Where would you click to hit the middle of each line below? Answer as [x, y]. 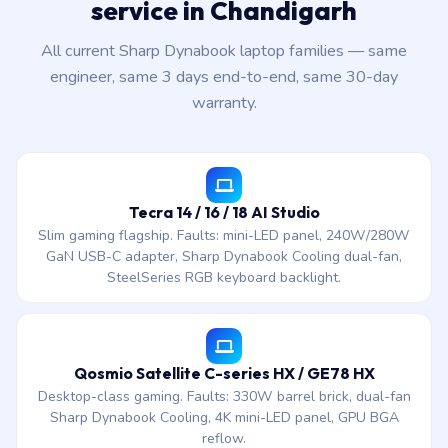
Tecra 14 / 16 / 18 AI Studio [224, 212]
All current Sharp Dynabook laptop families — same [224, 51]
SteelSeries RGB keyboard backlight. [224, 277]
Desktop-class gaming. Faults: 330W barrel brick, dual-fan [224, 396]
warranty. [224, 103]
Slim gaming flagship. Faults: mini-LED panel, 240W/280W [224, 235]
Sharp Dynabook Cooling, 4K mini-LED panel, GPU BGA [224, 417]
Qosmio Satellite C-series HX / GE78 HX [224, 373]
